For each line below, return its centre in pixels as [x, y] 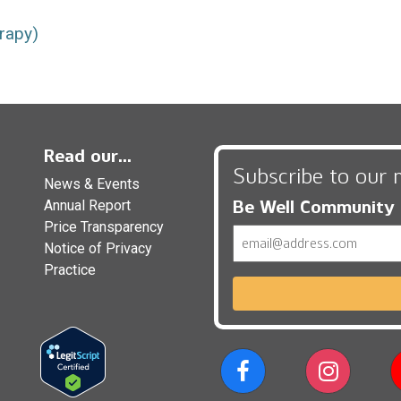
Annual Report [87, 205]
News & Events [92, 183]
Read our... [88, 155]
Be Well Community [314, 206]
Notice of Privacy [98, 248]
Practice [70, 269]
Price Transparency [104, 226]
